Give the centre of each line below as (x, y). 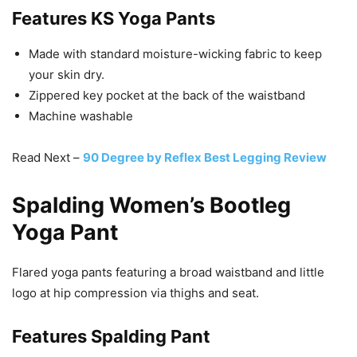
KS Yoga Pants (153, 18)
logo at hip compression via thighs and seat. (135, 292)
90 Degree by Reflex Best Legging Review (205, 157)
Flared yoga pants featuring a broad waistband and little (168, 272)
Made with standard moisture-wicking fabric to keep (175, 53)
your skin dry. (67, 74)
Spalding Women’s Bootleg (151, 205)
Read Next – (47, 157)
